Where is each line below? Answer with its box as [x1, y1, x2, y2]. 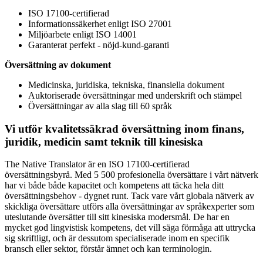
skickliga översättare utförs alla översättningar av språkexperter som [5, 201, 254, 212]
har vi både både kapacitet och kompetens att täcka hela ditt [5, 180, 224, 191]
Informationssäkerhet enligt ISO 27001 [28, 18, 172, 29]
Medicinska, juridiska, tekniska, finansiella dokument [28, 79, 224, 90]
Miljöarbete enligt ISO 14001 [28, 29, 137, 39]
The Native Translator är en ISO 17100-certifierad [5, 159, 190, 170]
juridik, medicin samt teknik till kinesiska [5, 135, 203, 148]
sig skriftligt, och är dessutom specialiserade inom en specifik [5, 233, 230, 244]
